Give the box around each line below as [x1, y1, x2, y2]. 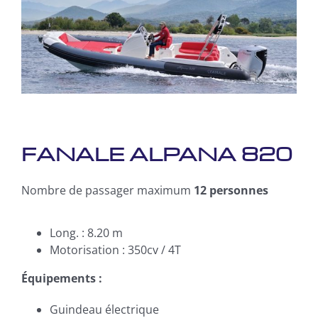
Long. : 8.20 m [49, 225, 123, 241]
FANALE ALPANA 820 [21, 141, 292, 167]
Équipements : [21, 270, 102, 287]
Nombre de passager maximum [21, 182, 194, 199]
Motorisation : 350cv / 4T [49, 242, 181, 258]
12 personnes [193, 182, 268, 199]
